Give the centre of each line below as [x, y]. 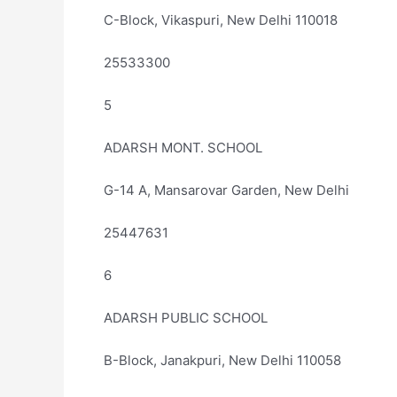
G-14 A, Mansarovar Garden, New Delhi [226, 190]
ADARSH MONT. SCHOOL [183, 148]
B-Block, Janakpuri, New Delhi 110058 [222, 360]
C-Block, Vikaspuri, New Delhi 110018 [221, 20]
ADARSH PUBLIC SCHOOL [186, 318]
